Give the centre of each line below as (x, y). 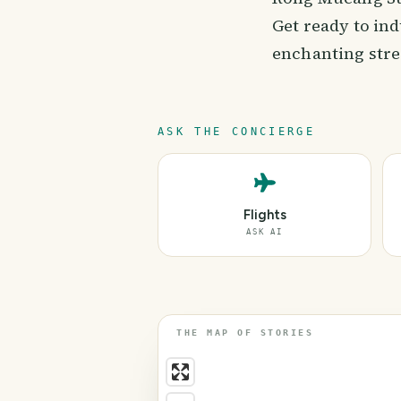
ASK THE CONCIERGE (237, 132)
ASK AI (264, 232)
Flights (264, 215)
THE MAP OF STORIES (245, 333)
